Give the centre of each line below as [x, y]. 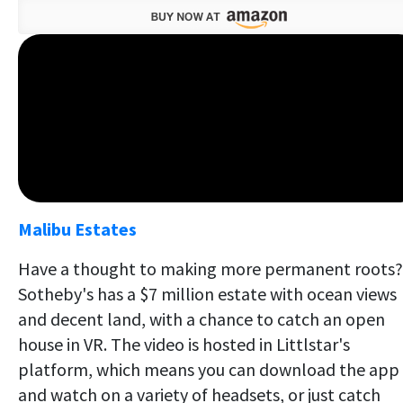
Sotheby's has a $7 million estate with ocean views [207, 293]
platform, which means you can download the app [209, 369]
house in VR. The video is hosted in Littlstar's [184, 344]
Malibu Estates [77, 228]
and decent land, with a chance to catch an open [201, 318]
